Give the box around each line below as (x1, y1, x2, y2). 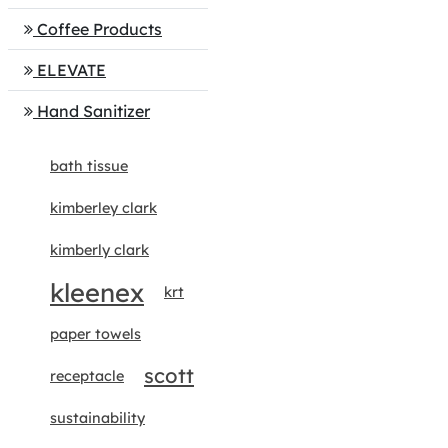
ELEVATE (37, 60, 106, 80)
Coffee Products (37, 19, 162, 39)
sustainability (50, 409, 145, 427)
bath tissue (50, 157, 128, 175)
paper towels (50, 325, 141, 343)
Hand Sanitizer (37, 101, 150, 121)
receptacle (50, 367, 124, 385)
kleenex (50, 276, 144, 308)
